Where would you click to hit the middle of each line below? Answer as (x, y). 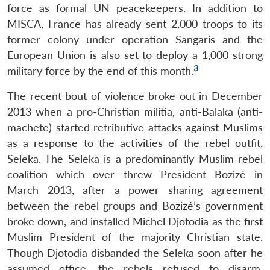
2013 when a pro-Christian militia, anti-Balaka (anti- (135, 111)
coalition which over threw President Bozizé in (135, 174)
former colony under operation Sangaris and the (135, 39)
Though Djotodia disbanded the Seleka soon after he (135, 253)
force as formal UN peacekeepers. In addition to (135, 8)
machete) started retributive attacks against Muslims (135, 127)
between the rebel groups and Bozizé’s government (135, 206)
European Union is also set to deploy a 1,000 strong (135, 55)
